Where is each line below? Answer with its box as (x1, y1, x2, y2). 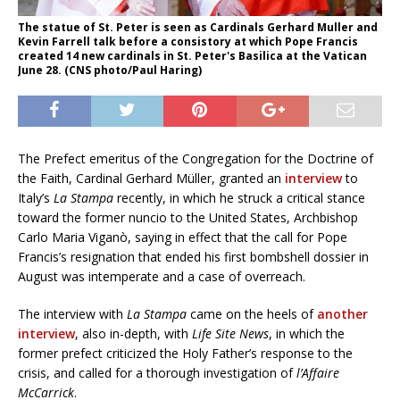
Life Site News (192, 325, 269, 343)
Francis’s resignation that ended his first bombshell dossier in (18, 248, 369, 266)
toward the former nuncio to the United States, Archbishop (18, 209, 358, 227)
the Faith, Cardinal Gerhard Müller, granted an (18, 170, 285, 187)
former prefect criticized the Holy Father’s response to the (18, 345, 353, 362)
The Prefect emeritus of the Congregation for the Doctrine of (18, 150, 373, 168)
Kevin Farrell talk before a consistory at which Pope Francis (18, 34, 358, 50)
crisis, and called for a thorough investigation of (18, 364, 296, 382)
